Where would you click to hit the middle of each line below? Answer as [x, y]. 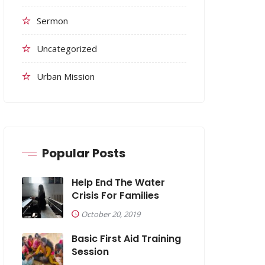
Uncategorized [67, 49]
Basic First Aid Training [126, 239]
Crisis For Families [115, 196]
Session [90, 252]
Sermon [52, 21]
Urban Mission [66, 77]
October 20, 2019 [111, 214]
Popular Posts [84, 153]
